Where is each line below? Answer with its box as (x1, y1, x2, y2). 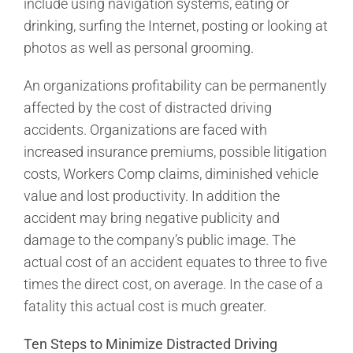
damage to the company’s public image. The (24, 231, 295, 248)
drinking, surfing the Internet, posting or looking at (24, 17, 328, 34)
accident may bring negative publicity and (24, 209, 280, 226)
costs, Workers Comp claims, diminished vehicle (24, 165, 318, 182)
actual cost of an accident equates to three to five (24, 253, 327, 270)
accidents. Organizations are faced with (24, 121, 267, 138)
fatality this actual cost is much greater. (24, 297, 266, 314)
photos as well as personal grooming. (24, 39, 254, 56)
